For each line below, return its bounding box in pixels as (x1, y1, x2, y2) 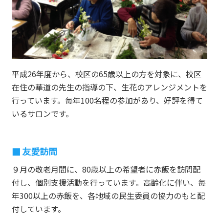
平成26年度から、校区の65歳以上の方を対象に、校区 (11, 68, 201, 80)
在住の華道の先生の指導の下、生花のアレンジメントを (11, 81, 207, 93)
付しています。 (11, 203, 66, 215)
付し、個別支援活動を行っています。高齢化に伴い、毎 (11, 176, 206, 189)
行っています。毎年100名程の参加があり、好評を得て (11, 94, 203, 107)
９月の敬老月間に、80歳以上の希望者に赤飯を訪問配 (11, 163, 200, 175)
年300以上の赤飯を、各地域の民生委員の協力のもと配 (11, 190, 205, 202)
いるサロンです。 (11, 108, 73, 120)
